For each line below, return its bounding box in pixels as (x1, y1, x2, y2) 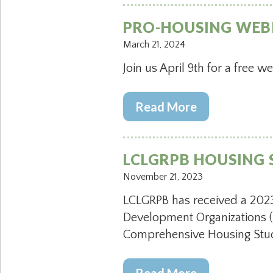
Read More (135, 99, 197, 114)
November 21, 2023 (123, 171, 203, 182)
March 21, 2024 (123, 39, 185, 50)
